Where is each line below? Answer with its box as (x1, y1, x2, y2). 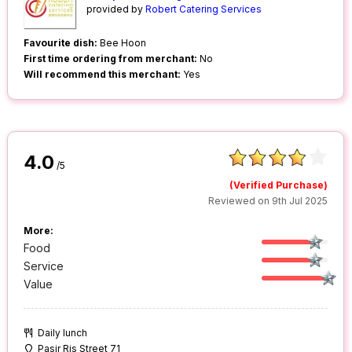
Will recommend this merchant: (24, 68, 181, 81)
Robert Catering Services (145, 3, 262, 16)
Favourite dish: (24, 37, 98, 49)
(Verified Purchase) (229, 179, 328, 192)
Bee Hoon (97, 37, 147, 49)
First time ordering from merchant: (24, 53, 198, 65)
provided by (86, 3, 146, 16)
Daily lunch (38, 327, 88, 339)
